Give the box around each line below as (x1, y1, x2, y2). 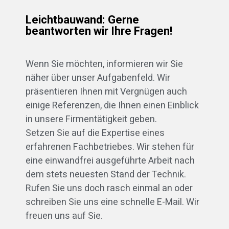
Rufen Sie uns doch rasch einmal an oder (26, 181, 193, 196)
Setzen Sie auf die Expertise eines (26, 126, 165, 141)
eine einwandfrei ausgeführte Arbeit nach (26, 154, 195, 168)
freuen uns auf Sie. (26, 209, 103, 223)
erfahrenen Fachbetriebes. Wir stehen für (26, 140, 194, 154)
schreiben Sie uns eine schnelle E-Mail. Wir (26, 195, 199, 210)
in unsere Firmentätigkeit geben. (26, 112, 157, 127)
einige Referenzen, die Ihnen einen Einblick (26, 99, 199, 113)
